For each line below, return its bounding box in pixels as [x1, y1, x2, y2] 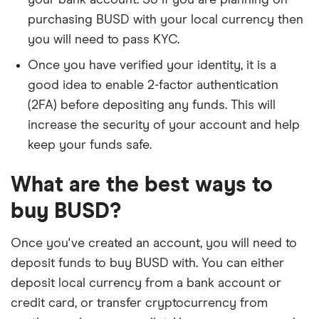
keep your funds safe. [28, 139, 152, 152]
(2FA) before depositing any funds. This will [28, 99, 276, 112]
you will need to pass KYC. [28, 33, 179, 46]
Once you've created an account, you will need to [11, 237, 297, 250]
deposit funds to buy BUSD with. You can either [11, 257, 284, 270]
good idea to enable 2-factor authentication [28, 79, 278, 92]
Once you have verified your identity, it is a [28, 59, 276, 72]
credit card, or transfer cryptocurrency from [11, 297, 268, 310]
